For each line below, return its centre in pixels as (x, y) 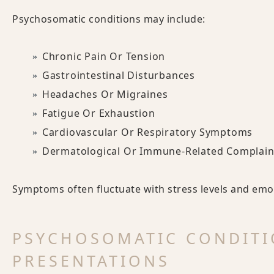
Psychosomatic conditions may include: (109, 19)
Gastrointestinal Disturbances (119, 75)
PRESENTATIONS (91, 261)
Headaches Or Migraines (105, 94)
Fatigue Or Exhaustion (98, 113)
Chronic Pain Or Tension (104, 56)
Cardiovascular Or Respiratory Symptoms (147, 132)
